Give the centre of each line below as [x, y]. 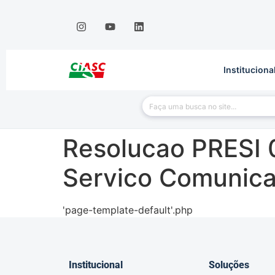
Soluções [229, 265]
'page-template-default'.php [128, 210]
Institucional [96, 265]
